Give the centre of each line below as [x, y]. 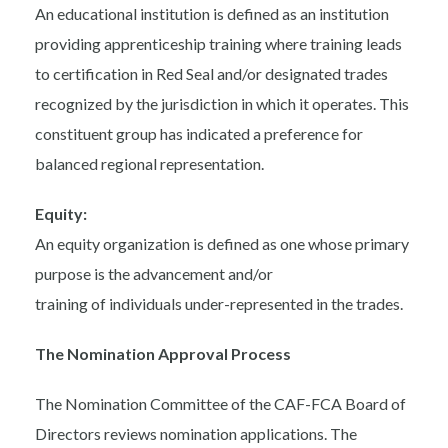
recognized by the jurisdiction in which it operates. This [222, 104]
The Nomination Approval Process [163, 354]
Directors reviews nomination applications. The [196, 434]
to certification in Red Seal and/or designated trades [211, 74]
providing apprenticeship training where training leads [218, 44]
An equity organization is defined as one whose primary [222, 244]
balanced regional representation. [149, 164]
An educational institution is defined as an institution [212, 14]
